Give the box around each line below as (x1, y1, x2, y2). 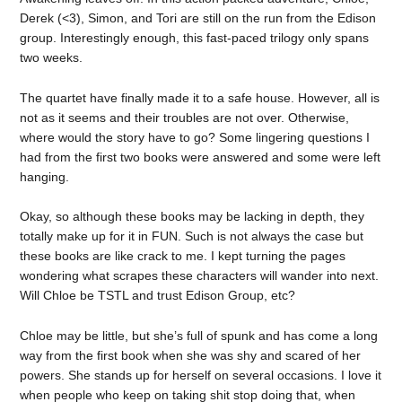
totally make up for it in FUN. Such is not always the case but (20, 229, 364, 244)
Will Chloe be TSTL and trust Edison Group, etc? (20, 288, 296, 303)
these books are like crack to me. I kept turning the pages (20, 249, 346, 264)
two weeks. (20, 49, 83, 65)
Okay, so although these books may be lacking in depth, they (20, 209, 365, 224)
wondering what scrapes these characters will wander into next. (20, 268, 380, 284)
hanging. (20, 169, 70, 184)
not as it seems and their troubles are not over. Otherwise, (20, 109, 350, 125)
